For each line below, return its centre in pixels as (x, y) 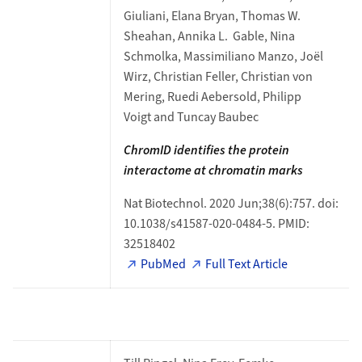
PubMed (164, 264)
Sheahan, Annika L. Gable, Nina (209, 36)
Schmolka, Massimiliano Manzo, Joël (223, 57)
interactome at (166, 170)
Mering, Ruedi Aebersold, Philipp (212, 97)
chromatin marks (255, 170)
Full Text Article (247, 264)
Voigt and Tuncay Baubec (191, 117)
